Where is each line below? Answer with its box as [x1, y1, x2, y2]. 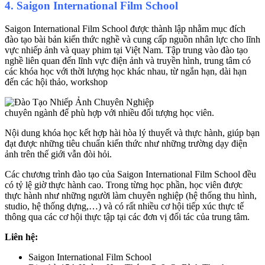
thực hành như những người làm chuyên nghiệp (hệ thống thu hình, [5, 190, 257, 201]
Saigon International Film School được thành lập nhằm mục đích [5, 23, 245, 34]
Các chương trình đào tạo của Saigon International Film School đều [5, 169, 256, 179]
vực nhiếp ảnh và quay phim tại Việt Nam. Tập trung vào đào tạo [5, 44, 248, 55]
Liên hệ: [5, 231, 38, 242]
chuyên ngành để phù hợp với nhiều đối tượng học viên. [5, 107, 214, 118]
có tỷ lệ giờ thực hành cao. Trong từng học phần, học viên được [5, 179, 243, 190]
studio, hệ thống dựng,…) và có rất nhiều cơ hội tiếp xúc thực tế [5, 201, 244, 211]
